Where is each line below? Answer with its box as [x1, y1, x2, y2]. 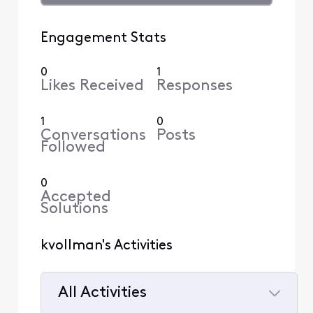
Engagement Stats [40, 31, 166, 45]
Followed [40, 139, 105, 156]
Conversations [40, 127, 146, 144]
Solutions [40, 201, 108, 217]
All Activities [57, 285, 147, 302]
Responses [156, 78, 233, 94]
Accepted [40, 189, 111, 205]
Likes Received [40, 78, 144, 94]
